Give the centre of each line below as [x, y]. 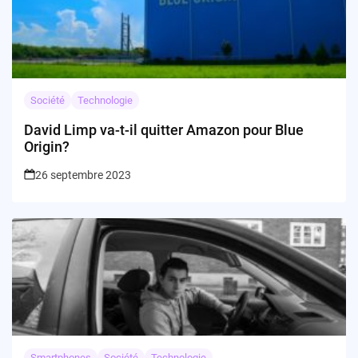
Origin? [47, 147]
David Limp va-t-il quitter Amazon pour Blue [164, 130]
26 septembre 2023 [83, 175]
